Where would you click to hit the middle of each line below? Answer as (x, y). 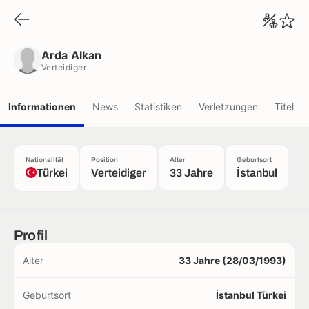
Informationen (42, 106)
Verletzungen (228, 106)
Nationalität (44, 160)
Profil (31, 235)
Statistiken (158, 106)
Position (104, 160)
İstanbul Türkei (251, 295)
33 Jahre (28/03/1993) (232, 260)
